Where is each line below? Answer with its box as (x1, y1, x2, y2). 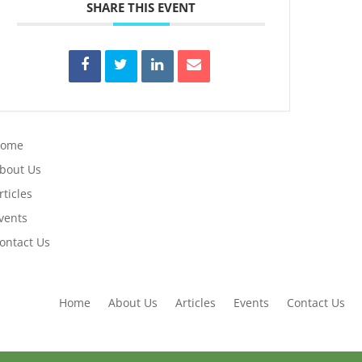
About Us (108, 294, 158, 310)
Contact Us (287, 294, 346, 310)
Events (234, 294, 270, 310)
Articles (175, 294, 217, 310)
